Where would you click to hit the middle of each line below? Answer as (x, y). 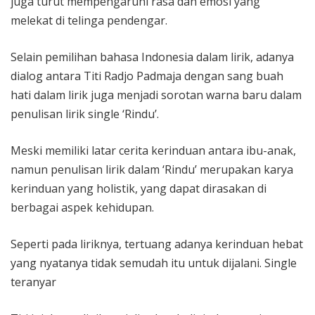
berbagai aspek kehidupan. (82, 208)
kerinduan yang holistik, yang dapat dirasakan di (139, 189)
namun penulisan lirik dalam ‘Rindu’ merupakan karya (152, 170)
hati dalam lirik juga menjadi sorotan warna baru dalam (156, 95)
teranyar (33, 282)
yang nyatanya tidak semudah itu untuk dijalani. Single (154, 263)
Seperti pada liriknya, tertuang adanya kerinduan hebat (157, 244)
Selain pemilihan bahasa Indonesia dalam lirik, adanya (152, 57)
